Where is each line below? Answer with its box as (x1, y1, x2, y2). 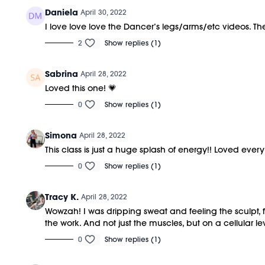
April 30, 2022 (80, 7, 127, 17)
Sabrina (45, 68, 79, 79)
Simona (45, 130, 77, 141)
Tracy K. (45, 191, 79, 202)
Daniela (45, 7, 79, 18)
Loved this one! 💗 (45, 82, 117, 93)
